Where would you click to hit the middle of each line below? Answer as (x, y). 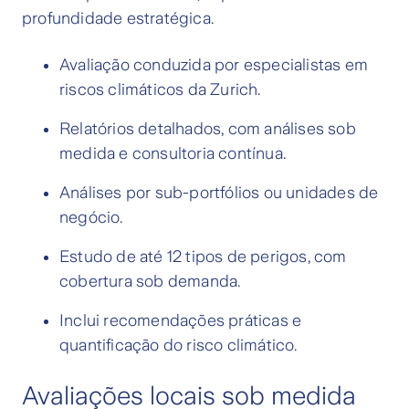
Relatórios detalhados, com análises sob (208, 129)
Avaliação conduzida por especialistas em (214, 65)
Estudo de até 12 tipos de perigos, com (203, 257)
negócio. (91, 218)
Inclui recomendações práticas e (181, 321)
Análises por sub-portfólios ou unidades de (219, 193)
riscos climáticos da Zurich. (160, 90)
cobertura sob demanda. (150, 282)
